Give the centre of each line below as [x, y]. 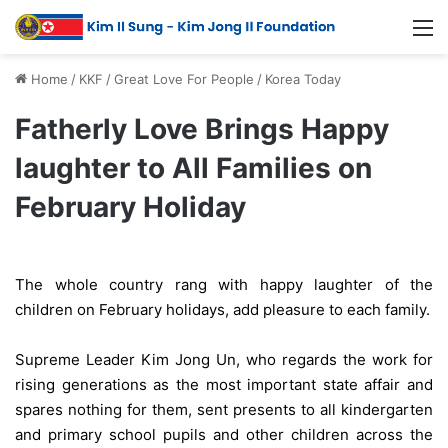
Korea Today [303, 79]
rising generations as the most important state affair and [224, 385]
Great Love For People [184, 79]
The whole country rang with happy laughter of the [224, 285]
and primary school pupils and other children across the [224, 435]
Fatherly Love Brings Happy [202, 129]
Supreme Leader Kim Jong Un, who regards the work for [224, 360]
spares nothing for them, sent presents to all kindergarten [224, 410]
